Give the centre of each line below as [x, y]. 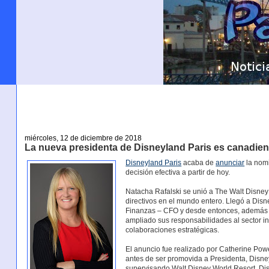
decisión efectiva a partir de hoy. [178, 173]
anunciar [230, 163]
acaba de [199, 163]
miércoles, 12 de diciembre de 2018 [83, 138]
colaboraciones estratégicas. [173, 230]
